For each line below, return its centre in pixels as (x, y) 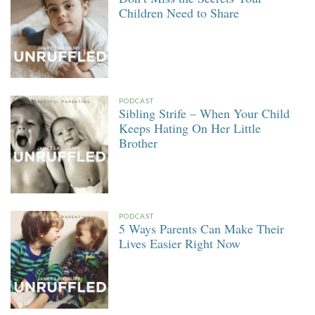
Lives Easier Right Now (180, 244)
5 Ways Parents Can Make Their (202, 229)
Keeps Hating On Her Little (190, 128)
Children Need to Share (179, 12)
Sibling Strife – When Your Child (205, 113)
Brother (139, 142)
